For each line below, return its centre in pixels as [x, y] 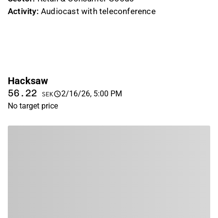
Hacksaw [28, 81]
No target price [33, 106]
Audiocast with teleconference [97, 11]
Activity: [23, 11]
